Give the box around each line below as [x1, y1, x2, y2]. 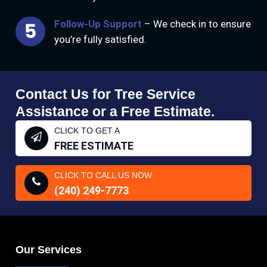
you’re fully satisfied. [54, 33, 147, 45]
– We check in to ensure [142, 17, 252, 30]
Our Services [15, 244, 82, 256]
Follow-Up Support [54, 17, 142, 30]
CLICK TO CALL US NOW [54, 170, 153, 181]
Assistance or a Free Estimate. [15, 104, 215, 120]
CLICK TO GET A [54, 126, 120, 136]
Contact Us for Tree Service [15, 86, 196, 103]
